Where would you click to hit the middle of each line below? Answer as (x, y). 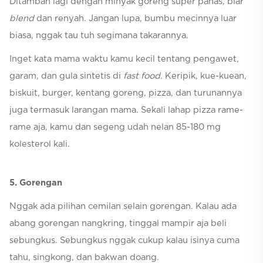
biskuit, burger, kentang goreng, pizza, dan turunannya (126, 93)
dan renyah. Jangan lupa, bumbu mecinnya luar (136, 19)
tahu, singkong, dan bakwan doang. (84, 257)
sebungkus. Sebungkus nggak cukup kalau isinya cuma (124, 240)
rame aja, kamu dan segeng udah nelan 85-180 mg (115, 127)
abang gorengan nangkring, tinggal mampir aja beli (118, 223)
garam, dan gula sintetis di (66, 76)
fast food (142, 76)
